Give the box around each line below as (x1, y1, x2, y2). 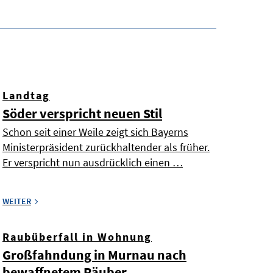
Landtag (2, 88, 50, 103)
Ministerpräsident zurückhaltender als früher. (2, 140, 210, 155)
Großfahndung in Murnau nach (2, 246, 186, 264)
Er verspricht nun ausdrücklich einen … (2, 155, 183, 170)
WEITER (2, 196, 31, 207)
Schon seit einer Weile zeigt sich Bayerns (2, 125, 188, 140)
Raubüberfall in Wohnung (2, 230, 152, 244)
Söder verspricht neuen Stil (2, 105, 162, 122)
